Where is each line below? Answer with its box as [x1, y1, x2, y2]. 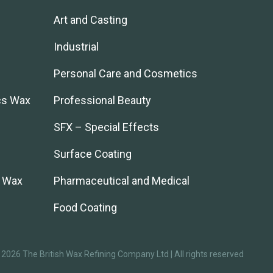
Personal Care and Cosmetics [54, 67, 197, 80]
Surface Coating [54, 147, 132, 160]
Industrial [54, 40, 99, 53]
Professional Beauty [54, 94, 151, 107]
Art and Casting [54, 13, 127, 26]
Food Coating [54, 201, 117, 214]
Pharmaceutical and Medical [54, 174, 190, 187]
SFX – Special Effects [54, 121, 159, 133]
